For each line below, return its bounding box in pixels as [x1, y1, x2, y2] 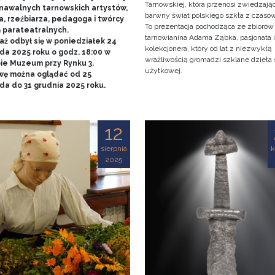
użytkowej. [144, 66, 182, 76]
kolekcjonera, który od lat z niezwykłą [144, 44, 272, 53]
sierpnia [100, 144, 127, 153]
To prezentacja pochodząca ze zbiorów [144, 22, 274, 31]
